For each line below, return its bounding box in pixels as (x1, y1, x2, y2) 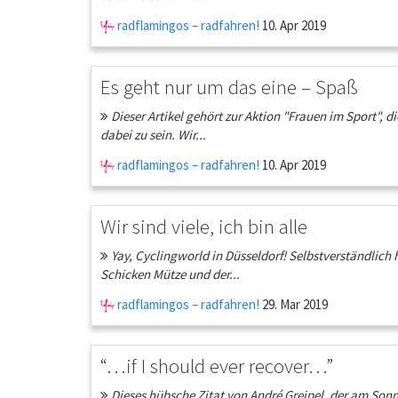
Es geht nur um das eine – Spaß (100, 74, 358, 99)
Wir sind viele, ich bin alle (100, 213, 307, 239)
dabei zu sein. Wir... (100, 126, 206, 143)
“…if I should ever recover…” (100, 353, 333, 378)
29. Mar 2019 (259, 296, 328, 313)
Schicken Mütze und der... (100, 266, 240, 283)
